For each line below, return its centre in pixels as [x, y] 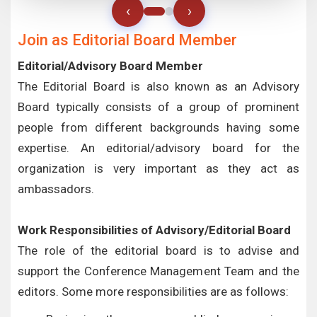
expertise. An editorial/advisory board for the [158, 148]
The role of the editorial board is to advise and [158, 250]
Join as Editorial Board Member [127, 40]
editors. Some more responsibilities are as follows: [153, 292]
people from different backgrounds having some [158, 127]
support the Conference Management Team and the [158, 271]
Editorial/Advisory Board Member [110, 66]
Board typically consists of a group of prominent [158, 107]
